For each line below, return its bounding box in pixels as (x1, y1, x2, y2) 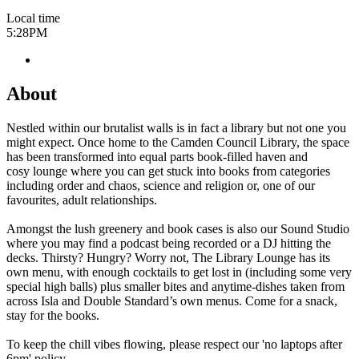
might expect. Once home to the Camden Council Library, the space (6, 135, 349, 149)
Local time (6, 10, 60, 25)
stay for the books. (6, 308, 99, 322)
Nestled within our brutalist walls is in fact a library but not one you (6, 120, 346, 135)
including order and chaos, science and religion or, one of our (6, 178, 315, 192)
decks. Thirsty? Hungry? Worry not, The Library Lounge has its (6, 250, 330, 264)
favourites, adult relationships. (6, 192, 160, 207)
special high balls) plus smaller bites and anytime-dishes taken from (6, 279, 345, 293)
